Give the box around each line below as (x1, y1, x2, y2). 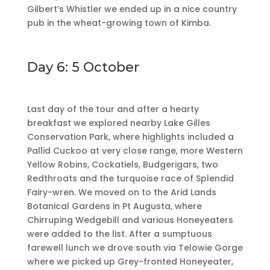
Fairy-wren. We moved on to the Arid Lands (27, 186, 216, 199)
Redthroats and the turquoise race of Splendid (27, 172, 234, 185)
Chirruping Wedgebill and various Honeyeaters (27, 214, 233, 227)
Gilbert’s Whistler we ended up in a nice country (27, 3, 237, 16)
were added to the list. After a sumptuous (27, 228, 212, 240)
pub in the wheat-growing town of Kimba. (27, 17, 211, 30)
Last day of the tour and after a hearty (27, 103, 199, 116)
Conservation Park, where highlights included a (27, 131, 234, 143)
